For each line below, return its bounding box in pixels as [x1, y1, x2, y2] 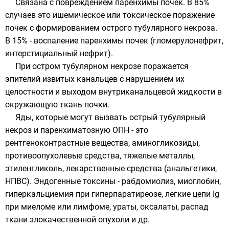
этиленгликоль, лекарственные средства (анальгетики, [5, 164, 217, 173]
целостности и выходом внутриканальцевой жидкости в [5, 87, 222, 97]
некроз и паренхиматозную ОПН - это [5, 125, 148, 135]
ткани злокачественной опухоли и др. [5, 215, 150, 224]
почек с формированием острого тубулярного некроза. [5, 23, 217, 33]
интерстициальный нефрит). [5, 49, 113, 58]
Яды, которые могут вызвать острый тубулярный [15, 112, 205, 122]
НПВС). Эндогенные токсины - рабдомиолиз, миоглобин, [5, 176, 221, 186]
